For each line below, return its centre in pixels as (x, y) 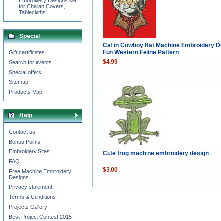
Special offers (25, 72)
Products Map (26, 92)
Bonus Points (25, 142)
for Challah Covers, (42, 6)
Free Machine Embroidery (40, 171)
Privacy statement (31, 187)
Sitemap (18, 82)
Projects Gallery (28, 207)
